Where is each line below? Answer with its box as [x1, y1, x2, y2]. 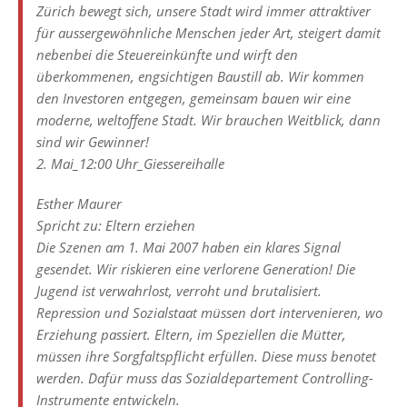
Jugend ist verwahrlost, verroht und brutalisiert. [36, 281, 322, 300]
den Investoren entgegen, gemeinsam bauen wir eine [36, 88, 351, 107]
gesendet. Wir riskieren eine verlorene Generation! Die [36, 259, 355, 278]
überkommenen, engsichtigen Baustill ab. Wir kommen [36, 66, 364, 85]
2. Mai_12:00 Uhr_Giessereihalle [36, 154, 224, 173]
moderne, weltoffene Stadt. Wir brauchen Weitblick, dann [36, 110, 381, 129]
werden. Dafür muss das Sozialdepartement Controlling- [36, 368, 373, 387]
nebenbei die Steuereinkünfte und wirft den [36, 45, 298, 64]
